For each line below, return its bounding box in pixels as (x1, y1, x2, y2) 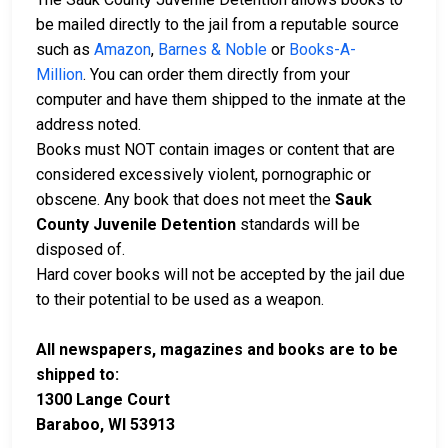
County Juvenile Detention (36, 214, 236, 234)
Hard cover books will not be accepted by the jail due (36, 264, 405, 284)
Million (36, 64, 83, 84)
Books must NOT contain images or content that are (36, 139, 395, 159)
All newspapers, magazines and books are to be (36, 339, 398, 359)
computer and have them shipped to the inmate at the (36, 89, 406, 109)
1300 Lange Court (36, 389, 170, 409)
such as (36, 39, 94, 59)
